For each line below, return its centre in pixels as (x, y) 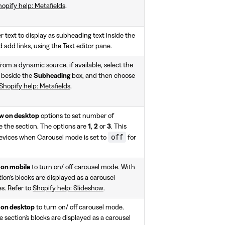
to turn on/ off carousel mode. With (83, 167)
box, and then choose (103, 76)
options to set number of (77, 116)
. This (119, 127)
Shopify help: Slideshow (68, 189)
